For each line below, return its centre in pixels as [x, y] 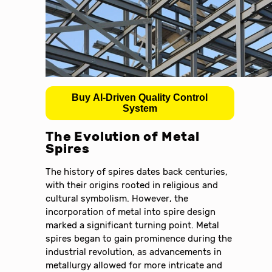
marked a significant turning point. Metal [133, 226]
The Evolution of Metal [123, 137]
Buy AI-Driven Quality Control [140, 97]
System [140, 108]
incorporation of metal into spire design [131, 212]
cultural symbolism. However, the [117, 199]
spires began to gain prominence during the [139, 239]
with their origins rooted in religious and [132, 185]
